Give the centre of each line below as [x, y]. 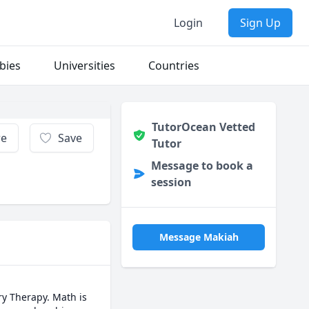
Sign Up [260, 23]
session [171, 182]
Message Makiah [199, 237]
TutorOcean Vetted [203, 127]
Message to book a [202, 166]
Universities [84, 66]
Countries [174, 66]
